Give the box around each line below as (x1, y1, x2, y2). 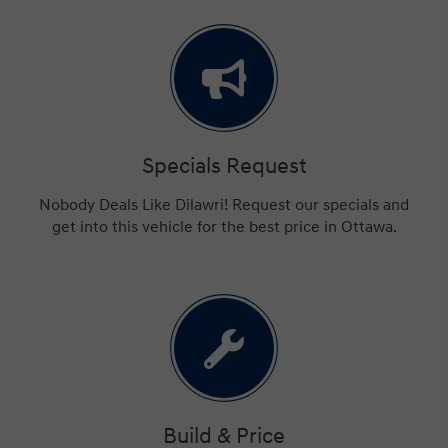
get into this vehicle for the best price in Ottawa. (51, 216, 397, 237)
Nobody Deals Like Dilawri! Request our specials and (39, 194, 409, 215)
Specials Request (141, 151, 307, 180)
